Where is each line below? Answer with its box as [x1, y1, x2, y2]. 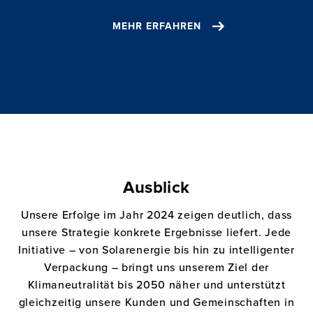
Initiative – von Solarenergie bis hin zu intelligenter [18, 241, 295, 257]
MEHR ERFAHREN [112, 21, 201, 31]
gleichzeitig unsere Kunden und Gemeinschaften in [18, 293, 295, 310]
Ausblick [123, 179, 190, 196]
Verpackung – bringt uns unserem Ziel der [43, 259, 269, 275]
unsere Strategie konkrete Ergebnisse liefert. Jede [21, 224, 291, 240]
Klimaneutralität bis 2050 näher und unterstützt [27, 276, 286, 292]
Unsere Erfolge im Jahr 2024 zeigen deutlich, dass [20, 206, 293, 222]
